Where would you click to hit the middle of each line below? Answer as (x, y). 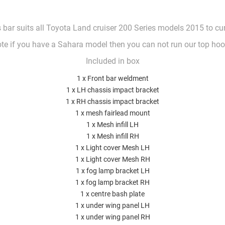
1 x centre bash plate (113, 194)
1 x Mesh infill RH (113, 136)
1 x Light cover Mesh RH (113, 159)
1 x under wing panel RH (113, 217)
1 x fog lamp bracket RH (113, 183)
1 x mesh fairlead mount (113, 113)
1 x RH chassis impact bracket (113, 102)
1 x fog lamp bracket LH (113, 171)
